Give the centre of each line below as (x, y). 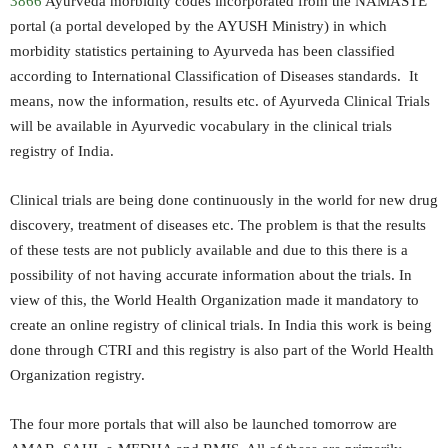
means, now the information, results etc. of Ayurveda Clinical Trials (220, 101)
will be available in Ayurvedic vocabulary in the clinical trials (201, 126)
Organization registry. (77, 375)
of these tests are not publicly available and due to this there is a (209, 250)
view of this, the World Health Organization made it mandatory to (214, 300)
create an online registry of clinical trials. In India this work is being (221, 325)
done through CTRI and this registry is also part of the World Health (222, 350)
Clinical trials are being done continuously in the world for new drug (224, 200)
